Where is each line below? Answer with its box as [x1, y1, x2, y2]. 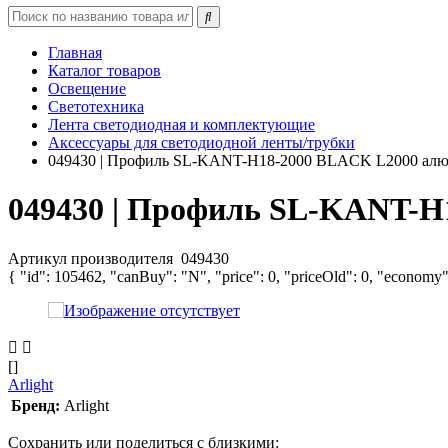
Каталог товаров [48, 62, 161, 79]
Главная [48, 44, 102, 61]
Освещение [48, 80, 126, 97]
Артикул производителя [8, 249, 177, 267]
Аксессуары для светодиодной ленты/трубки [48, 134, 355, 151]
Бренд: [11, 396, 60, 414]
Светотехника [48, 98, 144, 115]
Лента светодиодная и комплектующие [48, 116, 315, 133]
